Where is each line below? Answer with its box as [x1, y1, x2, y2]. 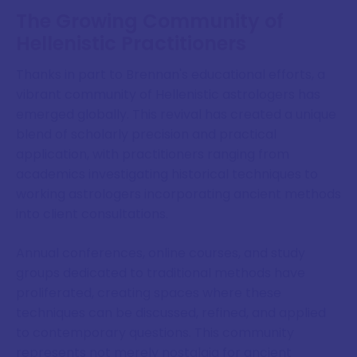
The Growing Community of [16, 8, 284, 35]
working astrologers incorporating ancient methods [16, 185, 341, 204]
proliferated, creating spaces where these [16, 284, 281, 303]
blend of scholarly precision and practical [16, 125, 277, 144]
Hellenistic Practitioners [16, 30, 246, 57]
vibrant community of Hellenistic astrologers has [16, 85, 320, 104]
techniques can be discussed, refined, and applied [16, 304, 326, 323]
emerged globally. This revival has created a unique [16, 105, 336, 124]
